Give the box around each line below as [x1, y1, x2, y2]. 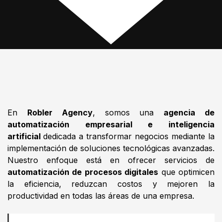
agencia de [164, 108, 215, 117]
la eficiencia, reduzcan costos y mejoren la [7, 179, 215, 189]
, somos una [92, 108, 164, 117]
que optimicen [158, 167, 215, 177]
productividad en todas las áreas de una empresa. [7, 191, 194, 201]
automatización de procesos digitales [7, 167, 159, 177]
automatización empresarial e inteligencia [7, 119, 215, 129]
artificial [7, 131, 43, 141]
